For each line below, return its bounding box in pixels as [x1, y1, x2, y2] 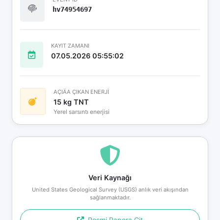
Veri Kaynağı [88, 173, 132, 182]
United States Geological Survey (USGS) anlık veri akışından [31, 186, 189, 193]
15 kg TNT [54, 97, 89, 106]
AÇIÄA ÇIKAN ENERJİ [54, 88, 109, 95]
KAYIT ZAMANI [51, 42, 89, 49]
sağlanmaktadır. [89, 193, 131, 201]
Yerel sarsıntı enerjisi [54, 108, 110, 115]
